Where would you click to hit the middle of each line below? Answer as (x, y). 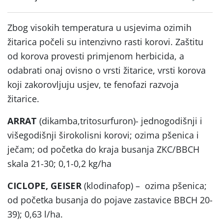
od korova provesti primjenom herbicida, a (96, 56)
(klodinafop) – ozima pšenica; (144, 185)
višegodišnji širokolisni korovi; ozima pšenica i (103, 135)
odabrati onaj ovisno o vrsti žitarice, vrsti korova (107, 70)
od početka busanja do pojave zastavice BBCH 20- (110, 200)
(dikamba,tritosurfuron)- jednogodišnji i (120, 121)
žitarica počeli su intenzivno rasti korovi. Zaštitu (105, 41)
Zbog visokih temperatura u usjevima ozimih (99, 27)
